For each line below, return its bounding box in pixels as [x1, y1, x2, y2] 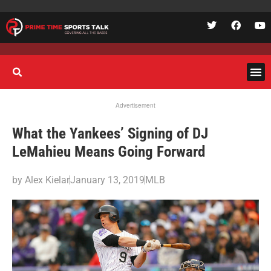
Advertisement [116, 100, 155, 109]
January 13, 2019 [70, 174, 145, 186]
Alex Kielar [22, 174, 70, 186]
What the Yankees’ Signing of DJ [12, 124, 208, 142]
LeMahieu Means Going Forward [12, 142, 205, 160]
